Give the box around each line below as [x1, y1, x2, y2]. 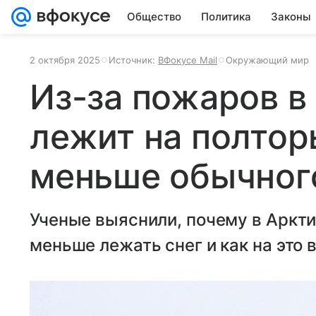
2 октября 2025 [30, 54, 100, 66]
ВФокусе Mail [158, 54, 217, 66]
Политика [201, 10, 251, 23]
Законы [271, 10, 311, 23]
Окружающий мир [226, 54, 309, 66]
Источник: [109, 54, 158, 66]
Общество [127, 10, 181, 23]
